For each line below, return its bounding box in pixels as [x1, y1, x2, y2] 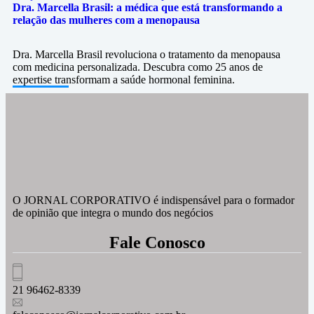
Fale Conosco [109, 233, 205, 252]
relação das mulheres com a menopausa [13, 14, 200, 26]
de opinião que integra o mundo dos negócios [13, 207, 213, 219]
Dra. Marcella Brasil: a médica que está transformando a [13, 1, 282, 13]
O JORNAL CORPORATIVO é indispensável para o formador [13, 194, 294, 206]
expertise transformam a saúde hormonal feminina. [13, 74, 235, 86]
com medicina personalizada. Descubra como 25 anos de [13, 61, 263, 73]
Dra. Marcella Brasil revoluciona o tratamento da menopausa [13, 48, 280, 60]
